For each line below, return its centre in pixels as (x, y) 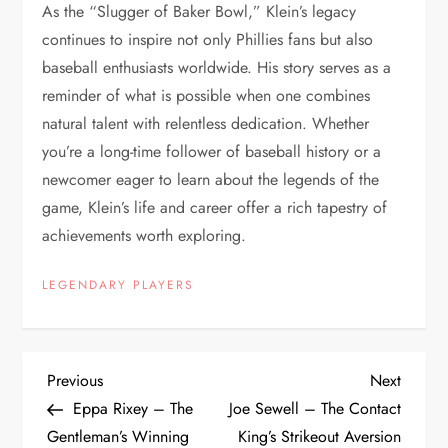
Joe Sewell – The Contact (314, 408)
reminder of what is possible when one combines (206, 95)
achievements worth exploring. (144, 235)
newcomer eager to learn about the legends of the (211, 179)
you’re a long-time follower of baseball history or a (212, 151)
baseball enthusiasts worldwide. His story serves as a (217, 67)
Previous (75, 380)
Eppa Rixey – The (133, 408)
